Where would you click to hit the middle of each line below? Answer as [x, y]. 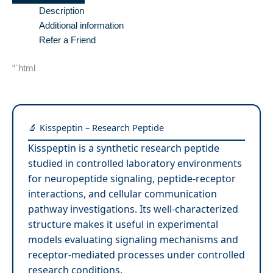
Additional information [81, 25]
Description [61, 11]
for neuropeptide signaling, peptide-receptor [132, 179]
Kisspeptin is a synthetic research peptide [124, 148]
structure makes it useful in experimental [123, 225]
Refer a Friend [67, 40]
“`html [24, 68]
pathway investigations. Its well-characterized [133, 209]
